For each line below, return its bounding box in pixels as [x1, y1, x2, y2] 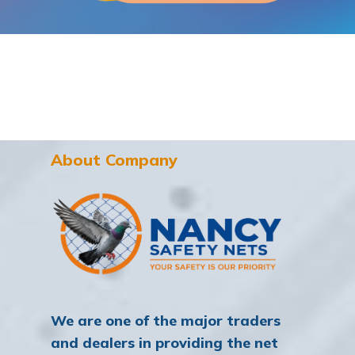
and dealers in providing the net [51, 333, 278, 352]
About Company [51, 149, 177, 170]
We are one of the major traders [51, 311, 281, 330]
